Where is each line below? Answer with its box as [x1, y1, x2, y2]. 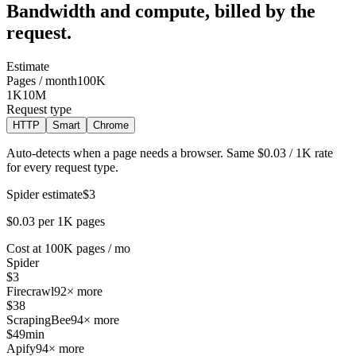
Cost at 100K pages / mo [6, 242, 130, 256]
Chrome [93, 119, 129, 132]
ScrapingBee [6, 313, 71, 327]
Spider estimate [6, 188, 83, 202]
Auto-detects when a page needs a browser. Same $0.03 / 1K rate [6, 146, 333, 161]
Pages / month [6, 74, 77, 88]
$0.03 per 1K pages [6, 215, 105, 229]
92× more [54, 284, 103, 299]
